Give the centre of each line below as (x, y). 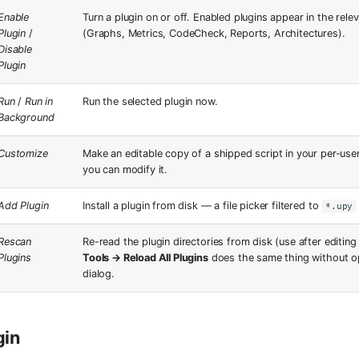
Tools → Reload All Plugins (145, 258)
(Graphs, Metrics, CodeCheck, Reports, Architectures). (214, 34)
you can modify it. (125, 170)
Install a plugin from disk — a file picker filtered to (202, 206)
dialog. (99, 274)
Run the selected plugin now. (150, 102)
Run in (39, 102)
